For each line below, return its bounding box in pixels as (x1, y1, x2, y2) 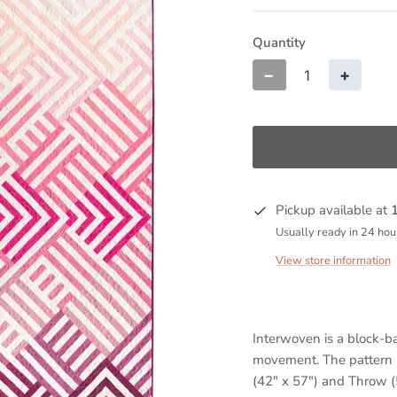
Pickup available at (276, 201, 392, 220)
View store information (276, 252, 392, 269)
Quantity (253, 34, 307, 52)
